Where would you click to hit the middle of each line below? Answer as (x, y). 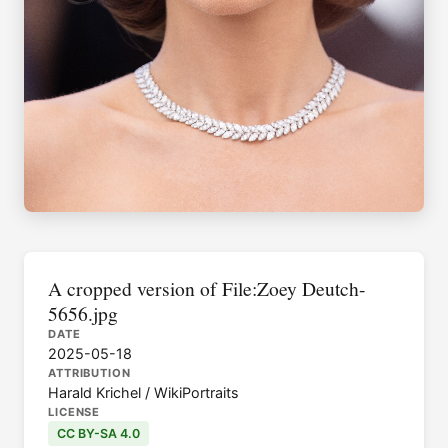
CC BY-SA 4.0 (98, 434)
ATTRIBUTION (89, 373)
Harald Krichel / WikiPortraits (143, 392)
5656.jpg (83, 313)
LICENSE (74, 412)
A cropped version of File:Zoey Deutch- (207, 288)
